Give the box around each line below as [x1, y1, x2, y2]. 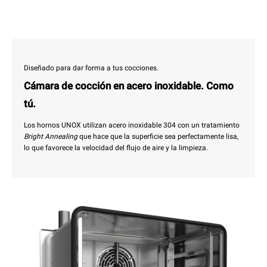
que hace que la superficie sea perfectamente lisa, [77, 132, 238, 141]
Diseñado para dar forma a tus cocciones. [24, 64, 159, 73]
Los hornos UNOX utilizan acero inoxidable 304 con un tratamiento [24, 121, 240, 130]
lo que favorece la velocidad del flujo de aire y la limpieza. [24, 144, 208, 153]
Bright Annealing [24, 132, 77, 141]
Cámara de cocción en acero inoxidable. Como [24, 80, 234, 92]
